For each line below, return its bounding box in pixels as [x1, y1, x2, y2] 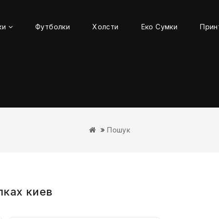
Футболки [35, 22, 70, 31]
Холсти [92, 22, 119, 31]
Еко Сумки [141, 22, 178, 31]
